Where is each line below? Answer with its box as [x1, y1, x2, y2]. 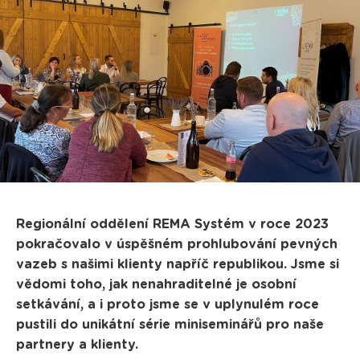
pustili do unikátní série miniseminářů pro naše [15, 317, 324, 331]
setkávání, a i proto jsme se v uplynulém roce [15, 297, 319, 311]
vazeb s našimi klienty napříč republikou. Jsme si [15, 257, 339, 271]
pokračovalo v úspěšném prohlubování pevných [15, 237, 337, 251]
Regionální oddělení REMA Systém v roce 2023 [15, 217, 329, 231]
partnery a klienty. [15, 337, 138, 351]
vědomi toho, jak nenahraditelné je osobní [15, 277, 297, 291]
